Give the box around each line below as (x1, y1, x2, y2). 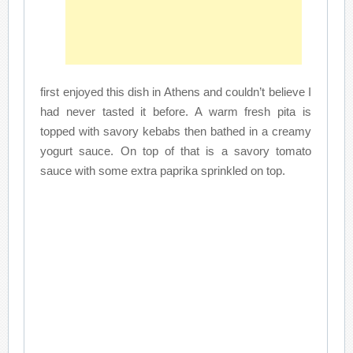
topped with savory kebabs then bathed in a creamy (40, 124, 311, 138)
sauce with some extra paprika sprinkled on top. (40, 163, 286, 177)
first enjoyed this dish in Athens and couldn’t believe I (40, 84, 311, 98)
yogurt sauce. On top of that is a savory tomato (40, 143, 311, 158)
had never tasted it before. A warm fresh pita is (40, 104, 311, 118)
